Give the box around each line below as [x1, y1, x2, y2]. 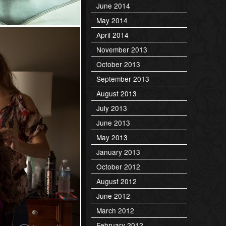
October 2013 [96, 59, 140, 69]
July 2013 [96, 102, 127, 113]
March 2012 [96, 205, 134, 215]
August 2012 [96, 176, 137, 186]
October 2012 [96, 161, 140, 172]
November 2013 [96, 44, 147, 54]
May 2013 [96, 132, 128, 142]
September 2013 [96, 73, 149, 84]
